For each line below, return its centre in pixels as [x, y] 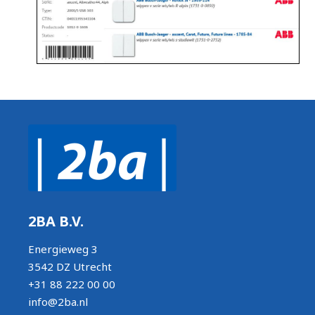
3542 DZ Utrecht [70, 266]
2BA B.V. [58, 221]
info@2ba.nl [58, 301]
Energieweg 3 [63, 249]
